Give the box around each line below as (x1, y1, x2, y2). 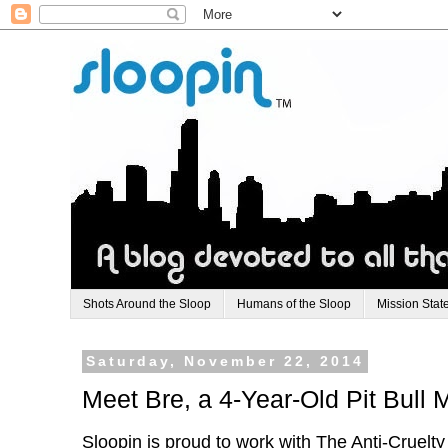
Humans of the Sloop (237, 297, 351, 312)
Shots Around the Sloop (83, 297, 211, 312)
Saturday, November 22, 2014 (86, 354, 364, 370)
